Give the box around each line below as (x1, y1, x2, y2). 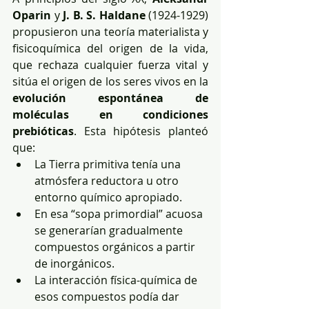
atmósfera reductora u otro (34, 172, 181, 188)
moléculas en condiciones (12, 106, 208, 122)
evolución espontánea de (12, 90, 208, 106)
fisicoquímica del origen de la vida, (12, 40, 208, 56)
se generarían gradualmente (34, 222, 186, 238)
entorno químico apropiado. (34, 189, 182, 205)
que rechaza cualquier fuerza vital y (12, 57, 208, 72)
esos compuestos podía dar (34, 288, 182, 304)
